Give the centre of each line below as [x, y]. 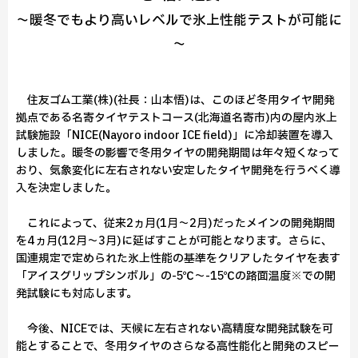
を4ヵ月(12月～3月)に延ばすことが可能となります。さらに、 [174, 241]
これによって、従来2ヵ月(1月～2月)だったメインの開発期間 [176, 223]
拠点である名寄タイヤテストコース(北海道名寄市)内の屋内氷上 [177, 118]
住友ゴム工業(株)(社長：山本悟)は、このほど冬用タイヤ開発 [175, 100]
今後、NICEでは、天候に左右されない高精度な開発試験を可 [175, 329]
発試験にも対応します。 [77, 294]
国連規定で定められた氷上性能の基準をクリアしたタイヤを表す [178, 259]
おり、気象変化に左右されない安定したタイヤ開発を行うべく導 [178, 171]
